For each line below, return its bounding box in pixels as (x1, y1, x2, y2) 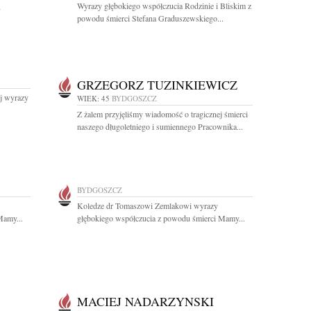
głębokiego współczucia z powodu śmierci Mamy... (77, 212, 245, 224)
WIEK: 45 (77, 93, 110, 103)
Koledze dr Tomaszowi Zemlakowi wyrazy (77, 200, 218, 211)
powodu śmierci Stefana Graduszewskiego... (77, 12, 224, 24)
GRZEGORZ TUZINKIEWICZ (77, 76, 237, 93)
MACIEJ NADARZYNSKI (77, 293, 214, 310)
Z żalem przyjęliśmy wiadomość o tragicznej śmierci (77, 108, 248, 119)
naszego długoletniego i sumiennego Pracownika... (77, 121, 243, 132)
